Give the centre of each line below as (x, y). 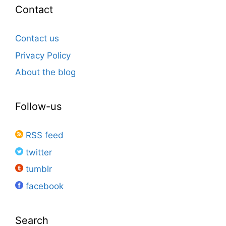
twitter (38, 152)
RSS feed (43, 135)
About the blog (45, 72)
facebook (43, 186)
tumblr (38, 169)
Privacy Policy (43, 55)
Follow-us (38, 107)
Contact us (37, 39)
